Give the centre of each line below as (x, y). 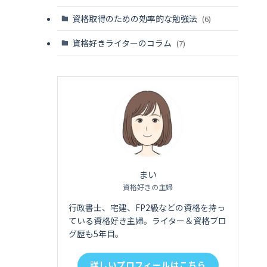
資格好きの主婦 (148, 187)
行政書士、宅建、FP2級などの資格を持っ (147, 207)
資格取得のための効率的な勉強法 (135, 18)
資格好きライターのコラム (122, 43)
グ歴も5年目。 (96, 233)
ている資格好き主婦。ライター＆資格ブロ (148, 220)
